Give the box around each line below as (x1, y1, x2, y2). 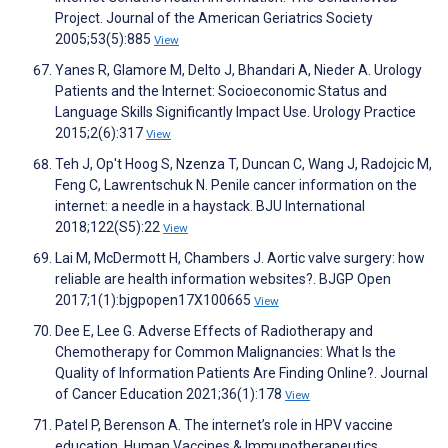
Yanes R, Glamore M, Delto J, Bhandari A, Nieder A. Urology (55, 62, 422, 79)
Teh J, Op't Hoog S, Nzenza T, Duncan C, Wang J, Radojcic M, (55, 156, 432, 173)
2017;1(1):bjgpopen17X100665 (55, 292, 254, 309)
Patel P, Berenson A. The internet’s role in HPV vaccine (55, 417, 393, 434)
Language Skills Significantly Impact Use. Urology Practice (55, 104, 416, 121)
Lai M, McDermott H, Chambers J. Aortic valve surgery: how (55, 250, 425, 267)
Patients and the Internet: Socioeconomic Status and (55, 83, 387, 100)
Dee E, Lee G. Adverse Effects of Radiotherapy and (55, 323, 373, 340)
